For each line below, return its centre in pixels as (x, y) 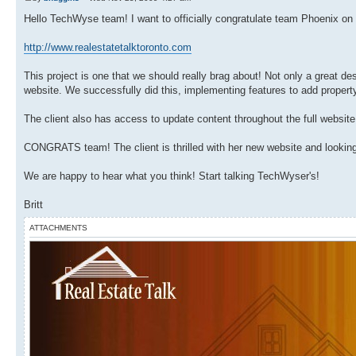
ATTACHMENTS (58, 228)
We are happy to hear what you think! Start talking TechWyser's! (172, 176)
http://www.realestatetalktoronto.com (108, 48)
